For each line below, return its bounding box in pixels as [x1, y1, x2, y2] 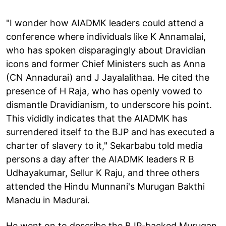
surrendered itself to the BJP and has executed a [6, 126, 214, 137]
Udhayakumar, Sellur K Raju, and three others [6, 167, 199, 178]
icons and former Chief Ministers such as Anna [6, 58, 205, 69]
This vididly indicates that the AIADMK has [6, 112, 187, 124]
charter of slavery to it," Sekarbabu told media [6, 140, 203, 151]
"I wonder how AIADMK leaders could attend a [6, 17, 204, 28]
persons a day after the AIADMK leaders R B [6, 153, 194, 164]
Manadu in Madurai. [6, 194, 90, 205]
